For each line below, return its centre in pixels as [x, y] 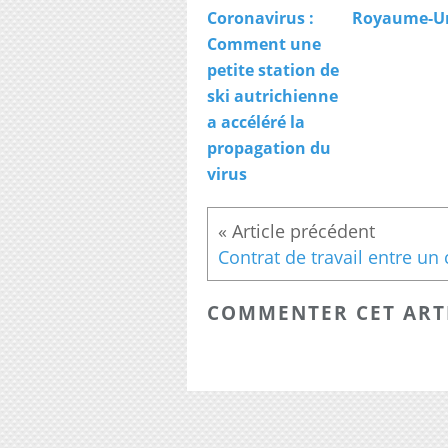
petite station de [273, 70]
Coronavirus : [260, 18]
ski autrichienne [272, 96]
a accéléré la [256, 122]
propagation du [269, 148]
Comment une [264, 44]
